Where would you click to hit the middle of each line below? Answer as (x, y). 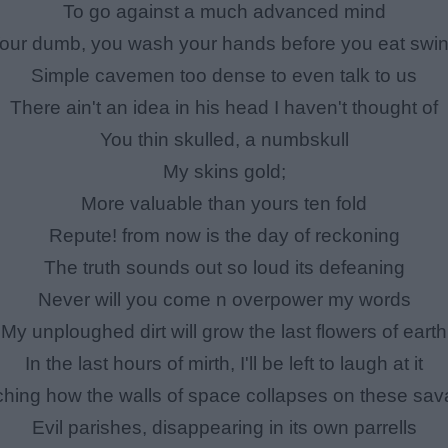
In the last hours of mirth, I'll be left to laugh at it (224, 364)
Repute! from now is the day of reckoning (224, 236)
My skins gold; (224, 172)
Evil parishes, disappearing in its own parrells (224, 428)
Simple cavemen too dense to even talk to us (224, 76)
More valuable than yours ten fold (224, 204)
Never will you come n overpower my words (224, 300)
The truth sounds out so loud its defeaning (224, 268)
